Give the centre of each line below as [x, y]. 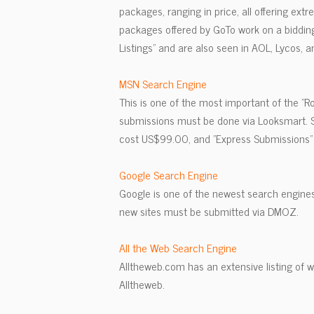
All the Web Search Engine [178, 247]
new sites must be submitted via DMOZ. [209, 211]
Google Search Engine [169, 175]
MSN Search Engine [163, 83]
